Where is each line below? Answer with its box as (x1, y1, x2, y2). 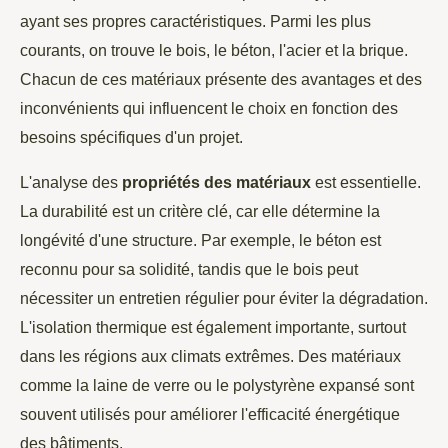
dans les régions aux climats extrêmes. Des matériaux (20, 346, 401, 365)
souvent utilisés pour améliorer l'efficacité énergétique (20, 404, 400, 423)
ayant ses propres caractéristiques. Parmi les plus (20, 11, 371, 30)
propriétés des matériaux (122, 172, 311, 191)
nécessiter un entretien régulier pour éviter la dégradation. (20, 288, 428, 307)
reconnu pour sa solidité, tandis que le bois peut (20, 259, 358, 278)
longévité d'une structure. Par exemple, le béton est (20, 230, 381, 249)
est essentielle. (311, 172, 421, 191)
